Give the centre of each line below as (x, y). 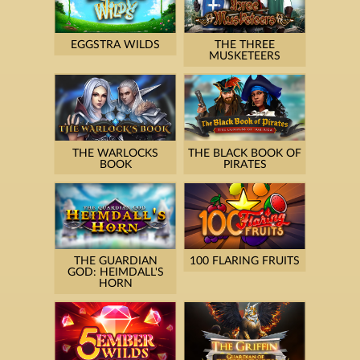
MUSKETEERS (245, 57)
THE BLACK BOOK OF (245, 153)
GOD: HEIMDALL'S (115, 273)
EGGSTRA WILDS (115, 45)
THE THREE (245, 45)
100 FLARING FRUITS (245, 262)
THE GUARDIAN (115, 262)
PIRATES (245, 164)
